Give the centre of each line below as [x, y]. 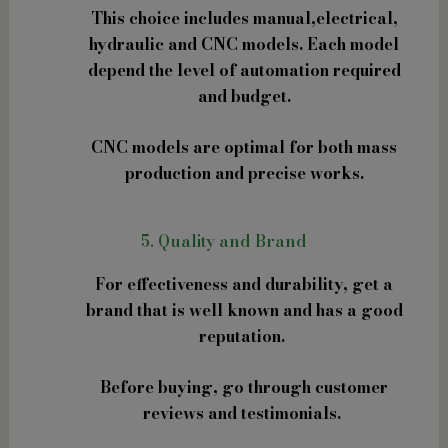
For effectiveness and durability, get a [244, 283]
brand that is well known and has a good [244, 309]
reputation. [244, 335]
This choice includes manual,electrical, [244, 17]
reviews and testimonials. [244, 413]
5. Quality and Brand [224, 240]
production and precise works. [244, 173]
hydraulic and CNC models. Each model [244, 43]
